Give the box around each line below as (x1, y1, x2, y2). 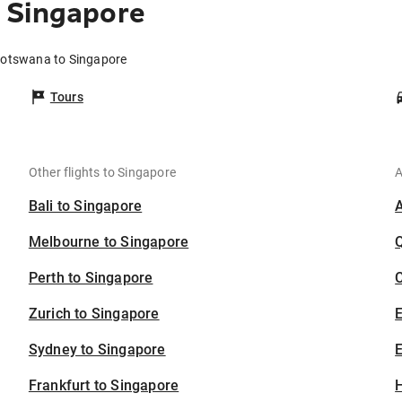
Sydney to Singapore (28, 341, 166, 359)
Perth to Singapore (28, 269, 153, 287)
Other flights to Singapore (28, 165, 177, 180)
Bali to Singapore (28, 197, 143, 215)
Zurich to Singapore (28, 305, 160, 323)
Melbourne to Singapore (28, 233, 189, 251)
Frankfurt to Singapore (28, 377, 179, 395)
